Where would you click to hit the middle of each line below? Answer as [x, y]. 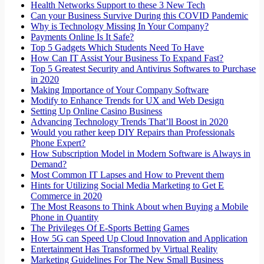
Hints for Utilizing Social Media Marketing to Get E [128, 186]
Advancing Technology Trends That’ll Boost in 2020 [130, 122]
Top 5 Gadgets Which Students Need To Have [118, 48]
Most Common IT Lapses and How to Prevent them [128, 175]
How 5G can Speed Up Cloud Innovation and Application [139, 239]
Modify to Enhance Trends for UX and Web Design [128, 101]
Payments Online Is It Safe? [82, 37]
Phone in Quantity [65, 217]
